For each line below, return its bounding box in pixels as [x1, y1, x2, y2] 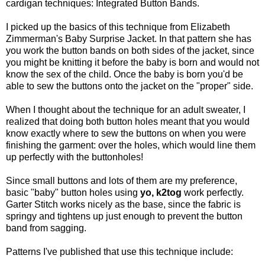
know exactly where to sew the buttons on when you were [6, 128, 246, 139]
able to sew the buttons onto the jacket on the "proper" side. [6, 81, 253, 92]
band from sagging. [6, 223, 86, 234]
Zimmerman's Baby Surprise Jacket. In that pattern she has [6, 34, 251, 44]
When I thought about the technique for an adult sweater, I [6, 105, 245, 115]
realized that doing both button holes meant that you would [6, 117, 250, 127]
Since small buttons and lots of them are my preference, [6, 176, 237, 186]
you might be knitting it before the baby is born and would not [6, 57, 259, 68]
